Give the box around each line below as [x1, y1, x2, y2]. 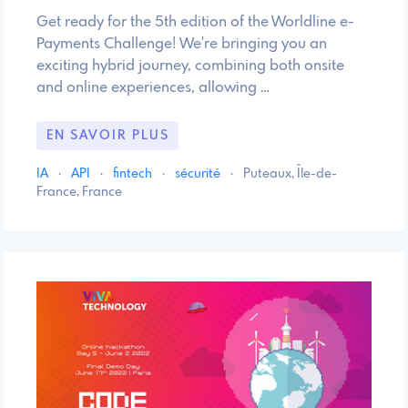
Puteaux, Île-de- [243, 167, 337, 180]
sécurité [175, 167, 223, 180]
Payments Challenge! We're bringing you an [36, 36, 327, 53]
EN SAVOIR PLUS [46, 128, 169, 142]
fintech [113, 167, 155, 180]
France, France [36, 185, 122, 199]
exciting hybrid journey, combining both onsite [36, 58, 344, 75]
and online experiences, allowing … [36, 80, 270, 97]
